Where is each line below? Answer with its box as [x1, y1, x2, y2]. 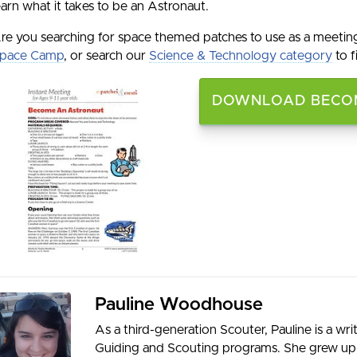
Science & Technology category [149, 49, 332, 62]
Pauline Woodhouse [95, 296, 264, 315]
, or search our [64, 49, 149, 62]
